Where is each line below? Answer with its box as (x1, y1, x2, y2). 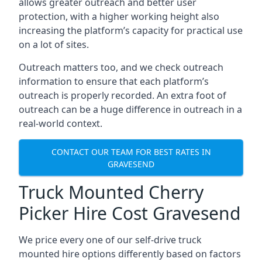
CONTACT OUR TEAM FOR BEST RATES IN (51, 146, 211, 157)
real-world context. (19, 117, 102, 130)
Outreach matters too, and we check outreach (19, 61, 223, 74)
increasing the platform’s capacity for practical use (19, 24, 243, 37)
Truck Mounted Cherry (19, 180, 204, 204)
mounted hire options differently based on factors (19, 247, 241, 260)
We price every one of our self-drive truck (19, 233, 202, 246)
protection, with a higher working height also (19, 10, 219, 23)
